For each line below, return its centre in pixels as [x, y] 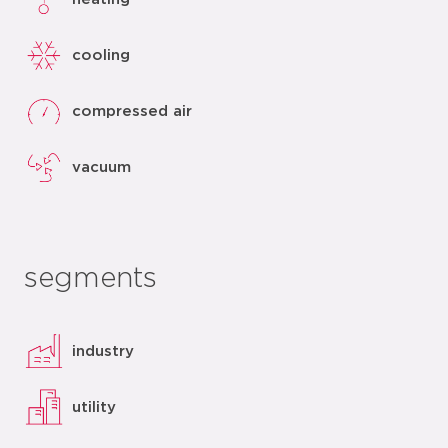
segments [90, 279]
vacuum [101, 167]
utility [94, 407]
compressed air [132, 111]
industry [103, 351]
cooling [101, 55]
